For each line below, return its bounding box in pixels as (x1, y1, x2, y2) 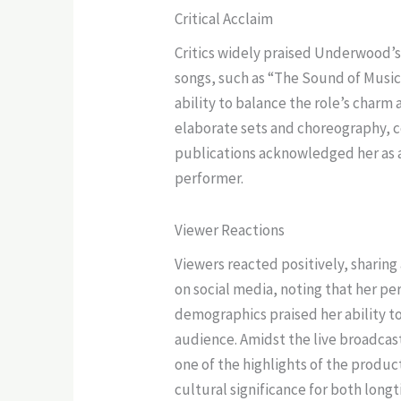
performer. (175, 167, 244, 188)
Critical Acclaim (175, 8, 274, 29)
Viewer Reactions (175, 219, 286, 240)
